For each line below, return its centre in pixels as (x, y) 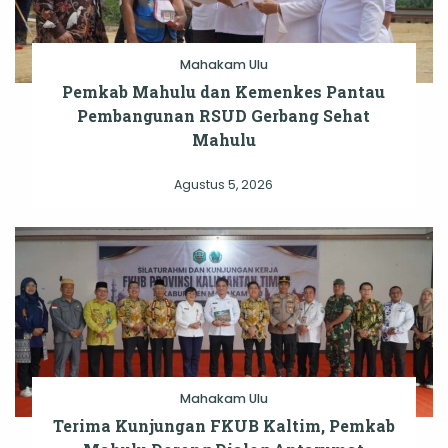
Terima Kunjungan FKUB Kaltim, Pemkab (223, 426)
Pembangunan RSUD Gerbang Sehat (224, 116)
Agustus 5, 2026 (224, 185)
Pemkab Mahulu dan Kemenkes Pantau (224, 92)
